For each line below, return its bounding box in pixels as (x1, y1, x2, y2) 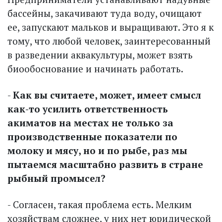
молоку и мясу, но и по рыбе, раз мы (7, 144, 187, 157)
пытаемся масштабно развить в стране (7, 158, 203, 171)
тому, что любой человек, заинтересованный (7, 35, 211, 48)
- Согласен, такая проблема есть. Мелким (7, 198, 192, 211)
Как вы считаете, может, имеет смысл (13, 89, 201, 102)
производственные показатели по (7, 130, 177, 143)
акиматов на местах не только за (7, 116, 173, 129)
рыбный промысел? (7, 172, 106, 185)
